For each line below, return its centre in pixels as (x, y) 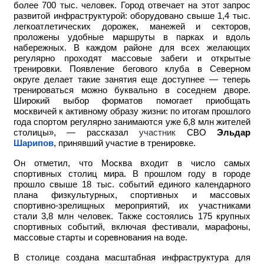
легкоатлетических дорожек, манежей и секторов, (132, 27)
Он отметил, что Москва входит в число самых (132, 164)
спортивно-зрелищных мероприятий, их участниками (132, 206)
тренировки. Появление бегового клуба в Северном (132, 69)
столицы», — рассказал (77, 133)
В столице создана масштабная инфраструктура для (132, 258)
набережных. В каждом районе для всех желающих (132, 48)
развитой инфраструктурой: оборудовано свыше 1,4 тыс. (132, 16)
